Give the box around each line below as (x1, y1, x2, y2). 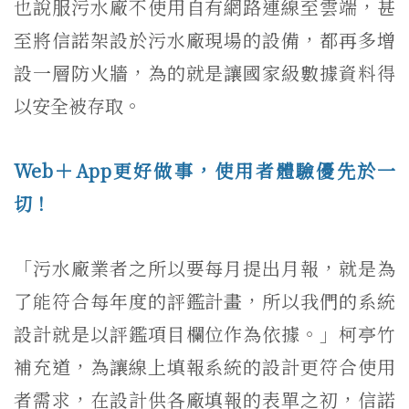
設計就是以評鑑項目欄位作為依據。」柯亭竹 (14, 320, 395, 347)
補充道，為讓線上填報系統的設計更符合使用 (14, 352, 395, 380)
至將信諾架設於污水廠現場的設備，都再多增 (14, 26, 395, 53)
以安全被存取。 (14, 91, 142, 119)
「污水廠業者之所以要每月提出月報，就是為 (14, 254, 395, 281)
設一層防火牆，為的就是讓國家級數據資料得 (14, 58, 395, 86)
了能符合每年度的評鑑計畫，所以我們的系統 (14, 287, 395, 314)
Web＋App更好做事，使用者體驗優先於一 (14, 156, 395, 184)
